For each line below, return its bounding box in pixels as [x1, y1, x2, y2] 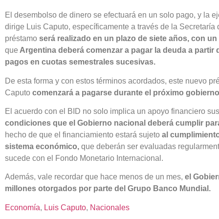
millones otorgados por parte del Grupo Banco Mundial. [5, 184, 211, 193]
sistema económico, [5, 142, 81, 151]
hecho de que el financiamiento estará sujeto [5, 130, 160, 139]
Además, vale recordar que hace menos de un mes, [5, 173, 185, 181]
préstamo [5, 34, 39, 43]
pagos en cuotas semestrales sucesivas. [5, 58, 155, 66]
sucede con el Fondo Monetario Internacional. [5, 153, 163, 162]
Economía [5, 203, 40, 212]
